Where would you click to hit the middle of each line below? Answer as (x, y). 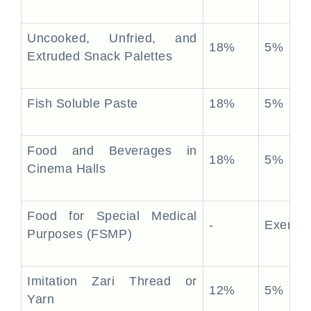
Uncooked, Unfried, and (112, 38)
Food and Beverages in (112, 151)
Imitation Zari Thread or (112, 281)
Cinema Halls (69, 169)
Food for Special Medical (112, 216)
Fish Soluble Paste (83, 103)
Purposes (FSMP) (80, 234)
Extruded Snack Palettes (100, 56)
